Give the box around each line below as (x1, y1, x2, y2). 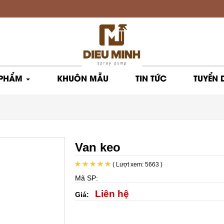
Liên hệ (94, 188, 129, 199)
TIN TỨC (135, 72, 166, 83)
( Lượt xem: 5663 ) (110, 160, 162, 168)
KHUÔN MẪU (57, 72, 108, 83)
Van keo (74, 140, 120, 154)
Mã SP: (74, 173, 102, 182)
